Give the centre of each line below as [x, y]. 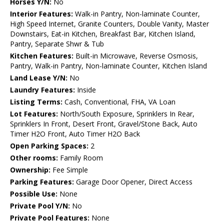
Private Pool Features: [50, 218]
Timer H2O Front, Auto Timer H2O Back [75, 134]
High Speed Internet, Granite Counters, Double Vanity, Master [109, 24]
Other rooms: [34, 158]
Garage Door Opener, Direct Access [133, 182]
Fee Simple [69, 170]
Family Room [80, 158]
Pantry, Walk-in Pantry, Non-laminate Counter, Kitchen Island [108, 66]
